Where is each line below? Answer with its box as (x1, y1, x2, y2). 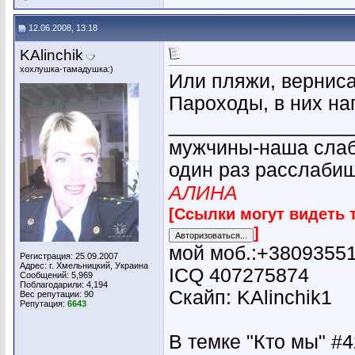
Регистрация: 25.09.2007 (20, 251, 118, 261)
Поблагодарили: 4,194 (20, 280, 108, 289)
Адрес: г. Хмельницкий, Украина (20, 261, 148, 270)
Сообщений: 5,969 (20, 270, 93, 280)
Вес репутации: (20, 289, 84, 299)
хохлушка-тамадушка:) (20, 64, 113, 74)
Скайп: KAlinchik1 (169, 286, 332, 308)
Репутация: (20, 299, 67, 308)
